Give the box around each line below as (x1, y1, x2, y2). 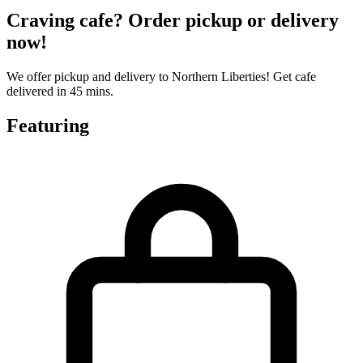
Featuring (6, 115, 89, 137)
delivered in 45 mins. (6, 84, 113, 99)
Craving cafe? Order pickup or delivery (6, 10, 339, 32)
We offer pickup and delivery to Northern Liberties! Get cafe (6, 70, 316, 84)
